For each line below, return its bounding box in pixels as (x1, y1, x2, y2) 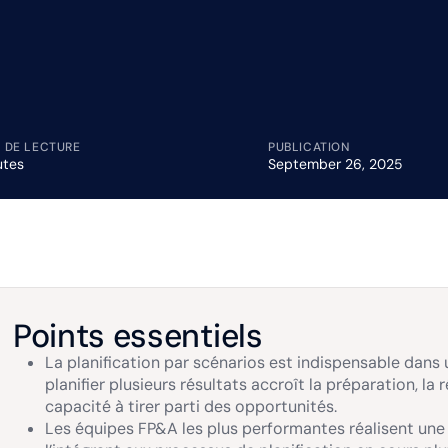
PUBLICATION (268, 139, 351, 155)
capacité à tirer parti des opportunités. (45, 396, 337, 417)
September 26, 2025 (268, 155, 402, 173)
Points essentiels (13, 315, 263, 357)
